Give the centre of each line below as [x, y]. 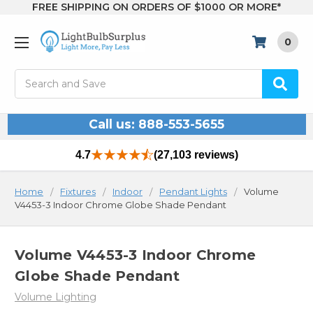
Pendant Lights [193, 192]
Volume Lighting [56, 297]
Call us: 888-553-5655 [156, 124]
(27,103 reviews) [196, 155]
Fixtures [78, 192]
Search [31, 77]
